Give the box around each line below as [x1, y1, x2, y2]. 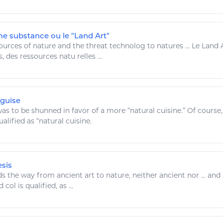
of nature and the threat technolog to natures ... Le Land [22, 41, 221, 51]
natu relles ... [57, 52, 102, 61]
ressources [20, 52, 57, 61]
